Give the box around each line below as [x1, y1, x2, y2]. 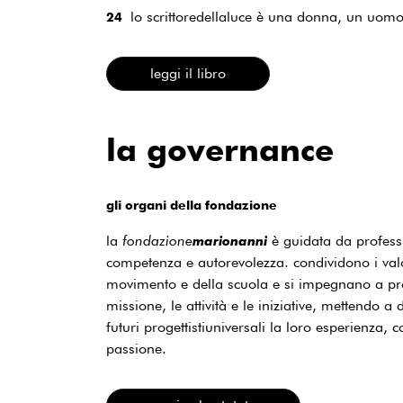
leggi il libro [150, 65, 226, 82]
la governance [106, 130, 334, 168]
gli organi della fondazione [106, 197, 277, 212]
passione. [106, 340, 166, 357]
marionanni [193, 233, 267, 249]
